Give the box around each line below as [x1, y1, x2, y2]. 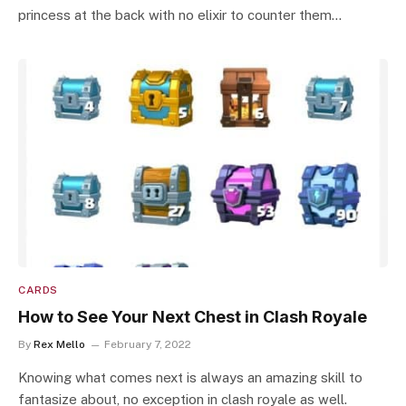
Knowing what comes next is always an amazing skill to [18, 369, 362, 385]
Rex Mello [34, 337, 85, 351]
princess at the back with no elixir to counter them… [18, 7, 342, 23]
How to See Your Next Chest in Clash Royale [18, 306, 367, 326]
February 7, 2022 [104, 337, 191, 351]
